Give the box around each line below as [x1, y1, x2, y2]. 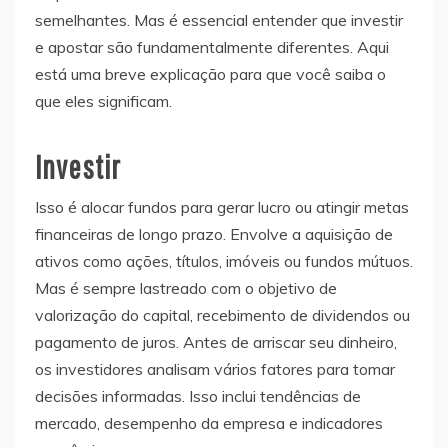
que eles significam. [35, 90, 172, 111]
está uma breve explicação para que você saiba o [35, 63, 386, 84]
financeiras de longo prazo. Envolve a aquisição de [35, 223, 393, 244]
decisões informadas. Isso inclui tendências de [35, 385, 361, 406]
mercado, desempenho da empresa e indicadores [35, 412, 383, 433]
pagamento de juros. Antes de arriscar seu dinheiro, [35, 331, 397, 352]
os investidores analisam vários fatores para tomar [35, 358, 395, 379]
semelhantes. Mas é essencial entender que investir [35, 9, 403, 30]
